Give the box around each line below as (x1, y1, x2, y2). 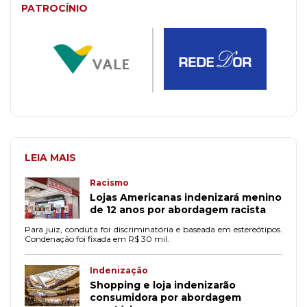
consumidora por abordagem (90, 291, 241, 304)
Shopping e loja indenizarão (90, 279, 236, 291)
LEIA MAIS (25, 151, 76, 164)
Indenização (90, 265, 148, 275)
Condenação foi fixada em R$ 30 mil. (25, 234, 169, 244)
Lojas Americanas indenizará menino (90, 191, 282, 204)
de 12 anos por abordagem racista (90, 204, 266, 217)
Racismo (90, 177, 129, 188)
